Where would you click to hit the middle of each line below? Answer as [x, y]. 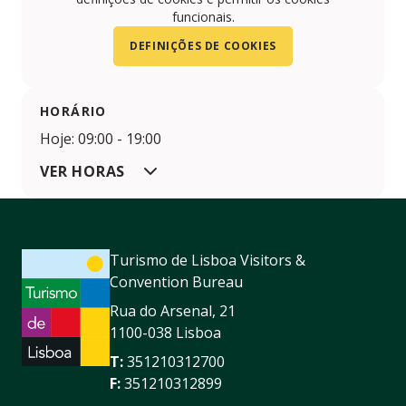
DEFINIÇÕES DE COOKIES [203, 45]
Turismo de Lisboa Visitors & [208, 260]
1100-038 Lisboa [165, 332]
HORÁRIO [73, 111]
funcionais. [203, 16]
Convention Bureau [176, 281]
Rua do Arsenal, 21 [173, 310]
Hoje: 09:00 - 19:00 [101, 138]
